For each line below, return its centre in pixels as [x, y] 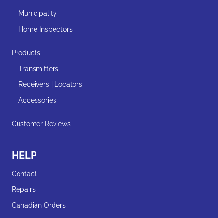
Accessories [37, 100]
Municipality [38, 13]
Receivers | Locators [50, 84]
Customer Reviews [41, 123]
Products [26, 52]
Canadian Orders [39, 206]
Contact [24, 173]
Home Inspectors [45, 29]
